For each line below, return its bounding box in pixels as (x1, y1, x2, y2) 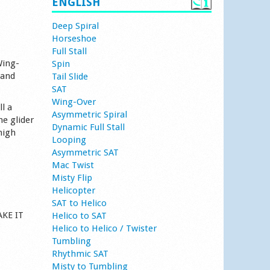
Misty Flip (51, 172, 92, 183)
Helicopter (51, 185, 95, 196)
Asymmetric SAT (51, 147, 119, 158)
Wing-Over (51, 96, 96, 107)
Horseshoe (51, 33, 96, 44)
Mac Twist (51, 160, 94, 171)
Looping (51, 134, 86, 145)
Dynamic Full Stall (51, 122, 125, 133)
